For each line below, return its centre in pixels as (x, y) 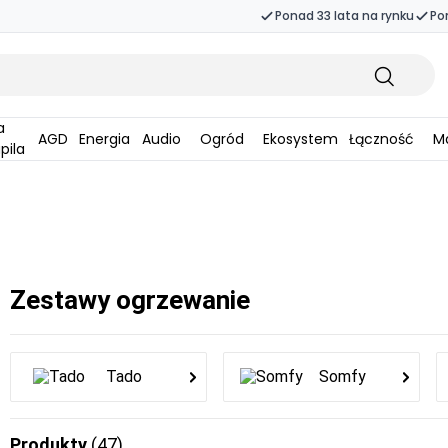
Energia (108, 138)
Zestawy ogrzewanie (130, 300)
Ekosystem (303, 138)
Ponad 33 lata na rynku (344, 15)
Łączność (385, 138)
